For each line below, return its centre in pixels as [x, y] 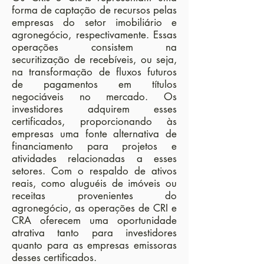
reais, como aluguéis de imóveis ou [94, 183]
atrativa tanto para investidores [94, 233]
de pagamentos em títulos [94, 84]
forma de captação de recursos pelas [94, 10]
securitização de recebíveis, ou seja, [94, 60]
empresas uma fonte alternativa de [94, 134]
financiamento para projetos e [94, 146]
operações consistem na [94, 47]
